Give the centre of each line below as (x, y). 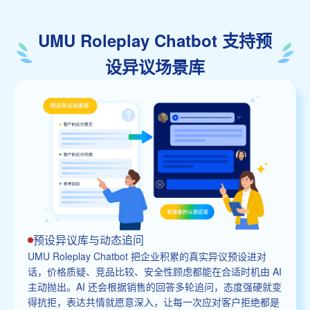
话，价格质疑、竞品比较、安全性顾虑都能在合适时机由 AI (155, 271)
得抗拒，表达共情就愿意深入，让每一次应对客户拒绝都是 (154, 301)
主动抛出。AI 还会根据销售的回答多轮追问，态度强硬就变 (155, 286)
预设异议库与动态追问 (89, 239)
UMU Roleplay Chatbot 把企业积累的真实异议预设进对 (147, 256)
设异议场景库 (155, 66)
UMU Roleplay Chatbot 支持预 (155, 40)
